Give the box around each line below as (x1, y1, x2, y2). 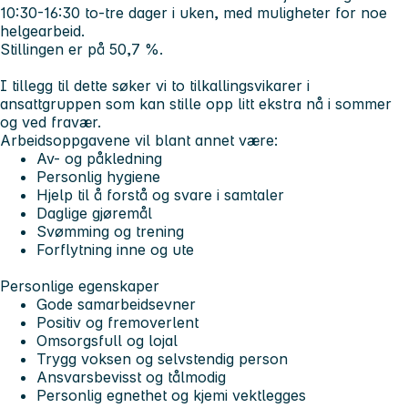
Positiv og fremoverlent (36, 313, 199, 332)
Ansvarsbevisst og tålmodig (36, 368, 226, 387)
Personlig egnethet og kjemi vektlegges (36, 386, 306, 405)
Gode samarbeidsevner (36, 295, 196, 314)
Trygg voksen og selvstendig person (36, 350, 288, 369)
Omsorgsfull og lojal (36, 331, 178, 351)
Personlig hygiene (36, 168, 160, 187)
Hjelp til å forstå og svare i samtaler (36, 186, 284, 205)
